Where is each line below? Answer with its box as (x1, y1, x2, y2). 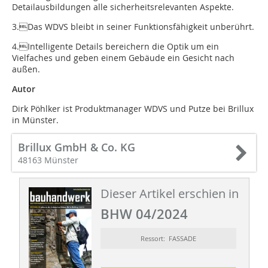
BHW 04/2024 (100, 205, 188, 224)
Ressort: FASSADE (140, 234, 196, 243)
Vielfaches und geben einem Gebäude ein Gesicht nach (12, 52, 234, 64)
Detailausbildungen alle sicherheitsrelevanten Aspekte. (12, 1, 234, 13)
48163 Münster (18, 154, 78, 166)
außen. (12, 63, 40, 75)
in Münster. (12, 114, 59, 126)
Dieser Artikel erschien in (100, 185, 239, 202)
